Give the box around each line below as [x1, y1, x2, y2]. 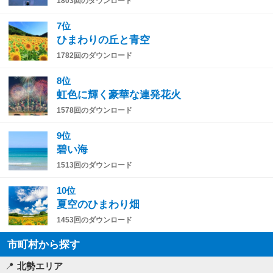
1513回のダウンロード [57, 161, 132, 170]
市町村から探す [7, 239, 80, 250]
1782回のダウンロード [57, 51, 132, 60]
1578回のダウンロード [57, 106, 132, 115]
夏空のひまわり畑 [57, 199, 140, 211]
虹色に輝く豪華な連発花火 [57, 89, 181, 101]
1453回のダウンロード [57, 216, 132, 225]
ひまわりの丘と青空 [57, 34, 150, 46]
